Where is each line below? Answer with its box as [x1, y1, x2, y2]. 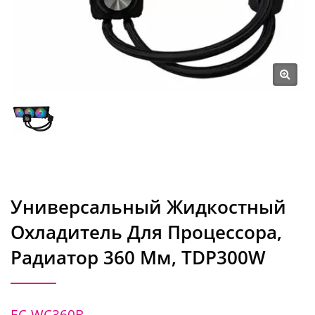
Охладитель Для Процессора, [11, 219, 282, 245]
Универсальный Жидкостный [11, 193, 286, 219]
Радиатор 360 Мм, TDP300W [11, 244, 266, 270]
